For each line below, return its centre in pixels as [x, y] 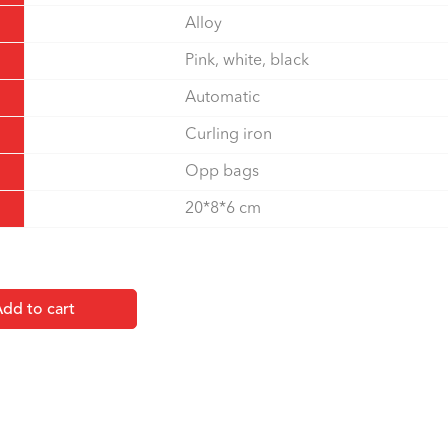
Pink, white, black [247, 61]
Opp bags [222, 172]
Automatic [222, 98]
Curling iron [228, 135]
